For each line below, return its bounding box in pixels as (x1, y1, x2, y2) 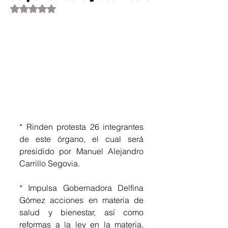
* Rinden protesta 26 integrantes (19, 121, 144, 132)
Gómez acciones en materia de (19, 194, 144, 205)
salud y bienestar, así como (19, 207, 144, 217)
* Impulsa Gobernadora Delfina (19, 182, 144, 193)
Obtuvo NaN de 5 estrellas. (33, 4, 121, 13)
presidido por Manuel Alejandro (19, 146, 144, 156)
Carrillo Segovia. (19, 158, 80, 168)
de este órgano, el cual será (19, 133, 144, 144)
